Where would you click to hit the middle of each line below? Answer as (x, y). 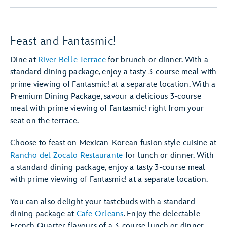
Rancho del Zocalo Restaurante (67, 155)
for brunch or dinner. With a (157, 60)
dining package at (43, 214)
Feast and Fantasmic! (63, 41)
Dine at (24, 60)
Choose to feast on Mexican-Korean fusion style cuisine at (113, 143)
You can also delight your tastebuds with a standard (103, 202)
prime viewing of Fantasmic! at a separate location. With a (113, 84)
